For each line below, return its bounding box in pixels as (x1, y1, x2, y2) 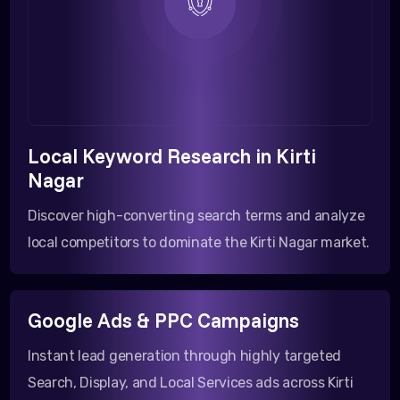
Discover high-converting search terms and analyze (28, 206, 365, 224)
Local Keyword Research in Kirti (28, 142, 316, 169)
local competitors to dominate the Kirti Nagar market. (28, 233, 371, 251)
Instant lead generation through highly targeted (28, 346, 341, 364)
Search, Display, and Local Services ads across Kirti (28, 373, 354, 391)
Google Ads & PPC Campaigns (28, 306, 299, 333)
